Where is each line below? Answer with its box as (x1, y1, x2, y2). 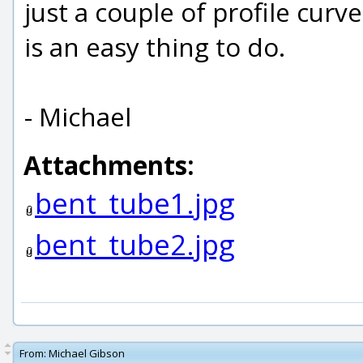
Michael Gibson (49, 346, 125, 361)
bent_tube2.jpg (35, 225, 235, 263)
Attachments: (23, 147, 194, 182)
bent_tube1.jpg (35, 184, 235, 222)
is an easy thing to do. (24, 29, 285, 64)
